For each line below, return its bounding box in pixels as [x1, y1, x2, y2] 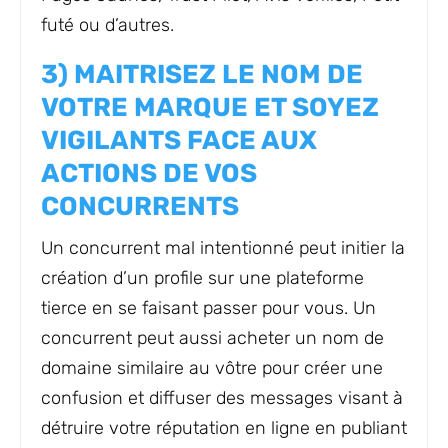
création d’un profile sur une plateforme [41, 267, 364, 289]
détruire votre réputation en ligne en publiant [41, 417, 407, 439]
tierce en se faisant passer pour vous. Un [41, 297, 376, 319]
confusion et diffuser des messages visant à [41, 387, 403, 409]
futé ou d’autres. [41, 14, 174, 36]
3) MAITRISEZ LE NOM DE [41, 59, 363, 90]
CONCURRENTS [41, 191, 239, 222]
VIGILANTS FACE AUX [41, 125, 317, 156]
